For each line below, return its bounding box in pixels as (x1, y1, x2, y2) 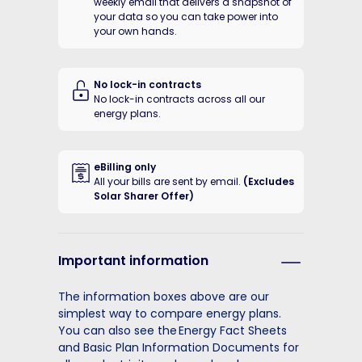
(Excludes (243, 175, 294, 189)
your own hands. (94, 24, 177, 39)
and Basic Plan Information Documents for (58, 339, 299, 356)
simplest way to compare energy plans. (58, 305, 281, 322)
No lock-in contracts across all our (94, 92, 265, 107)
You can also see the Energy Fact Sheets (58, 322, 287, 339)
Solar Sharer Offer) (94, 189, 194, 204)
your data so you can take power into (94, 10, 278, 24)
